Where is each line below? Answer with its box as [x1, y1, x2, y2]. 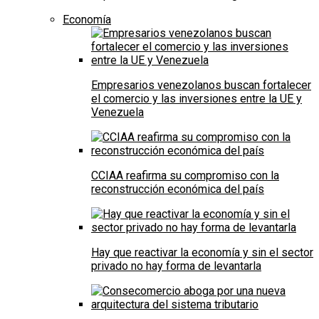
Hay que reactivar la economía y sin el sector [91, 246, 313, 260]
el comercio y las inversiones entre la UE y [91, 92, 302, 106]
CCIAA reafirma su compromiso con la [91, 169, 279, 183]
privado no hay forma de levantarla [91, 259, 261, 273]
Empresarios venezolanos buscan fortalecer [91, 78, 311, 93]
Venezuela [91, 105, 144, 120]
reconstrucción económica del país [91, 182, 264, 197]
